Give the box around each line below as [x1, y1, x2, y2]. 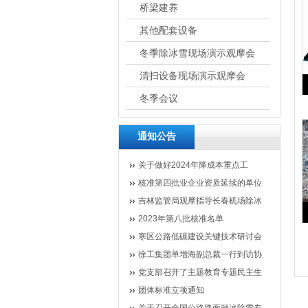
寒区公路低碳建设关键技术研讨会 [137, 232, 262, 241]
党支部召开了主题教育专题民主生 [137, 267, 262, 277]
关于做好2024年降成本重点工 [137, 160, 248, 170]
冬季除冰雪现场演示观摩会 [140, 48, 255, 58]
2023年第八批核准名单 [137, 214, 223, 223]
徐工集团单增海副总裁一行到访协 [137, 250, 262, 259]
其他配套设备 [140, 25, 197, 36]
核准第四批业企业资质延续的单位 [137, 178, 262, 188]
